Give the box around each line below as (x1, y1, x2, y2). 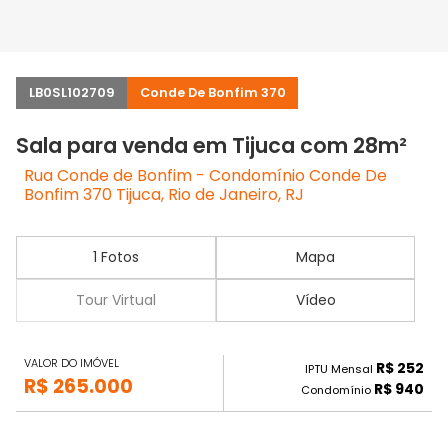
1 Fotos (92, 247, 139, 267)
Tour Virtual (75, 290, 156, 310)
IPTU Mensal (305, 361, 376, 378)
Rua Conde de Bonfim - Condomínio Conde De (24, 164, 387, 187)
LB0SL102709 (28, 84, 115, 101)
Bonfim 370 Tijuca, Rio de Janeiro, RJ (24, 183, 304, 206)
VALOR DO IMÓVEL (24, 355, 119, 372)
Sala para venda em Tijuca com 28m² (16, 131, 407, 160)
